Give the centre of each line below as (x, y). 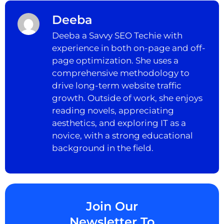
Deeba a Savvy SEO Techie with (117, 35)
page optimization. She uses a (115, 60)
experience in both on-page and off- (129, 48)
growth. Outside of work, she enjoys (127, 98)
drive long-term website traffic (117, 85)
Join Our (112, 206)
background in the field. (103, 148)
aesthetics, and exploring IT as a (119, 123)
